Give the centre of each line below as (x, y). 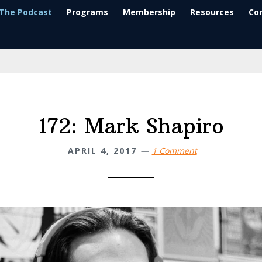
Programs (87, 12)
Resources (212, 12)
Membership (149, 12)
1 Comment (174, 151)
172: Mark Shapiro (131, 126)
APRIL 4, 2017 (102, 151)
